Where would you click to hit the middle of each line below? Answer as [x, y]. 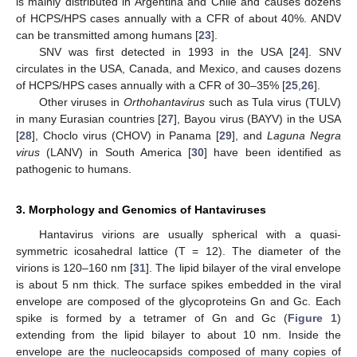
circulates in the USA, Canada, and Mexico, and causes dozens [178, 68]
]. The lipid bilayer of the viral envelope [244, 267]
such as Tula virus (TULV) [273, 102]
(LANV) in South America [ [116, 152]
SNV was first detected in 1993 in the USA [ [165, 51]
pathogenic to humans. [74, 169]
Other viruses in [81, 102]
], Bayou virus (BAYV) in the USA [258, 118]
